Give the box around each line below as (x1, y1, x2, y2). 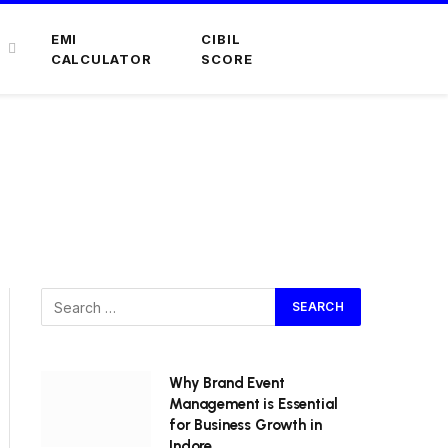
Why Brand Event (169, 374, 285, 392)
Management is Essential (169, 395, 338, 413)
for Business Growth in (169, 416, 322, 434)
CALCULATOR (50, 51, 152, 67)
